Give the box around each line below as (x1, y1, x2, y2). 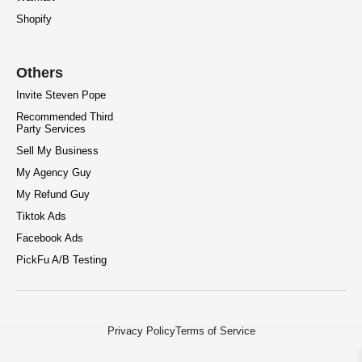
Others (16, 65, 63, 82)
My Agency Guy (16, 166, 91, 179)
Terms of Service (175, 325, 255, 338)
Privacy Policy (107, 325, 175, 338)
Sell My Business (16, 145, 99, 158)
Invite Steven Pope (16, 89, 106, 102)
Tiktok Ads (16, 210, 66, 223)
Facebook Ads (16, 232, 83, 245)
